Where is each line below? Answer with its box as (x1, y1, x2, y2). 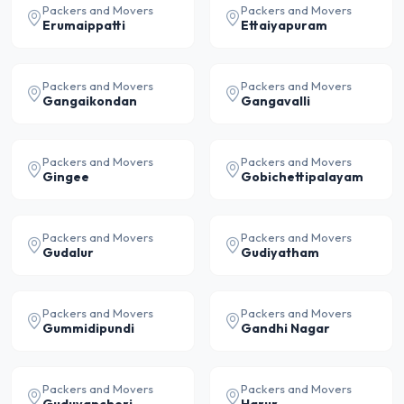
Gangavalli (241, 93, 310, 109)
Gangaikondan (42, 93, 137, 109)
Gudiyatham (241, 244, 319, 261)
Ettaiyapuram (241, 17, 327, 33)
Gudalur (42, 244, 94, 261)
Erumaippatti (42, 17, 125, 33)
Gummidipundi (42, 320, 134, 336)
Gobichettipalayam (241, 169, 363, 185)
